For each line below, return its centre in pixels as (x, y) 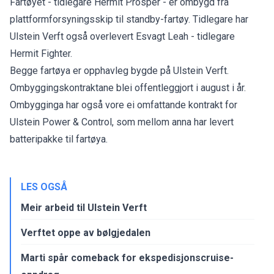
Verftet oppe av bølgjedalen (86, 232)
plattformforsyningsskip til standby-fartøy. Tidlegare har (129, 19)
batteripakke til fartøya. (59, 139)
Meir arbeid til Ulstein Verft (84, 207)
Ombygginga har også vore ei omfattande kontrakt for (124, 105)
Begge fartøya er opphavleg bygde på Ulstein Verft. (119, 70)
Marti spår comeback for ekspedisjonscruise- (127, 257)
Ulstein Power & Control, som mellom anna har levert (122, 122)
